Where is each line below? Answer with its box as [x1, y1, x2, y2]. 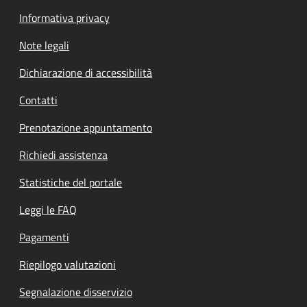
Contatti [19, 91, 58, 108]
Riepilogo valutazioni [19, 256, 116, 273]
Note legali [19, 36, 69, 53]
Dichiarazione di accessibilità [19, 64, 152, 81]
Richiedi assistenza [19, 146, 108, 163]
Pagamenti [19, 228, 69, 245]
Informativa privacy [19, 9, 110, 26]
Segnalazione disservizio [19, 283, 132, 300]
